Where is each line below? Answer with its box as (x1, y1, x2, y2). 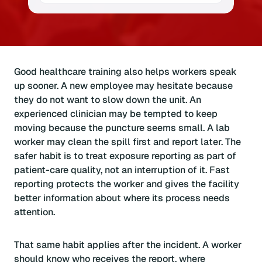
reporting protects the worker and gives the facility (14, 177, 239, 190)
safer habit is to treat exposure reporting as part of (14, 149, 236, 162)
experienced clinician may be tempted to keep (14, 107, 218, 120)
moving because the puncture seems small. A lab (14, 121, 230, 134)
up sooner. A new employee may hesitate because (14, 79, 233, 92)
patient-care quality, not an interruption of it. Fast (14, 163, 230, 176)
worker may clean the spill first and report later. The (14, 135, 241, 148)
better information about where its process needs (14, 191, 230, 204)
